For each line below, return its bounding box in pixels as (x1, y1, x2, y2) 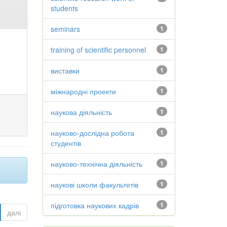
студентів (50, 138, 81, 148)
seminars (50, 24, 80, 34)
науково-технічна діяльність (50, 159, 142, 169)
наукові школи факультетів (50, 179, 138, 190)
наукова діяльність (50, 107, 112, 117)
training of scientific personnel (50, 45, 146, 55)
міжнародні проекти (50, 86, 116, 96)
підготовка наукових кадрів (50, 200, 139, 210)
